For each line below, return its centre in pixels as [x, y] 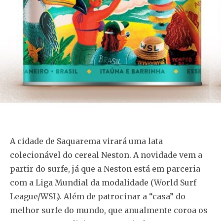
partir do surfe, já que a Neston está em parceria [105, 168]
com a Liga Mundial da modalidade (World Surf [103, 182]
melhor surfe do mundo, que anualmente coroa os [109, 210]
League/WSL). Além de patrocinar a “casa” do [98, 196]
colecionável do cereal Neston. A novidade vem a [106, 155]
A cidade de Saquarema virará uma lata [86, 141]
